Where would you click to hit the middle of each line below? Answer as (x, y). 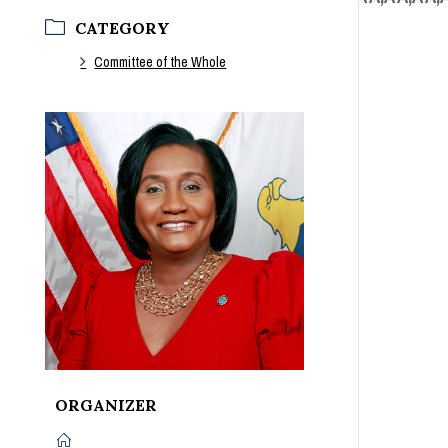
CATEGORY (123, 27)
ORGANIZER (106, 405)
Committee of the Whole (160, 61)
